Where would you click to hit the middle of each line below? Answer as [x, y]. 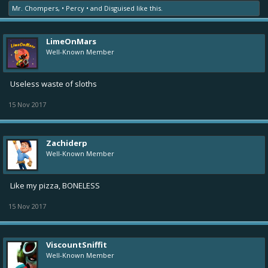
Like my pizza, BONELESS [55, 185]
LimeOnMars [71, 41]
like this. [149, 8]
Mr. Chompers [35, 8]
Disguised [119, 8]
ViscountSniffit [77, 244]
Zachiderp [67, 143]
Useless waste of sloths [54, 83]
